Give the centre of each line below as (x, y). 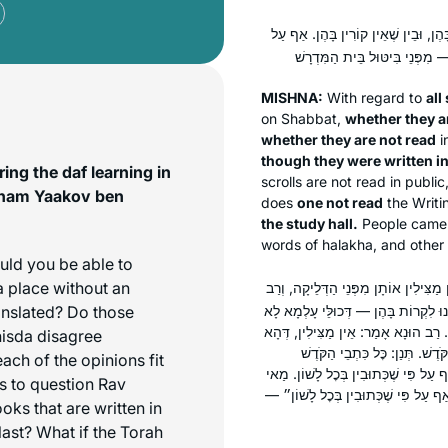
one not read (340, 202)
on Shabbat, (303, 118)
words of (291, 244)
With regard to (374, 97)
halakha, (349, 244)
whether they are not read (348, 139)
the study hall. (309, 223)
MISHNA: (292, 97)
